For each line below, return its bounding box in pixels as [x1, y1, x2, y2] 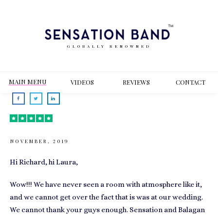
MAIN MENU [9, 77, 46, 86]
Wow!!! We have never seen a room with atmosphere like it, [10, 180, 202, 189]
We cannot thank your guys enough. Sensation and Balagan [10, 205, 205, 214]
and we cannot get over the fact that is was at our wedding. [10, 193, 203, 201]
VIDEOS [70, 77, 94, 86]
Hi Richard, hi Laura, [10, 158, 79, 166]
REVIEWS [122, 77, 150, 86]
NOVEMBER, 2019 [10, 138, 69, 145]
